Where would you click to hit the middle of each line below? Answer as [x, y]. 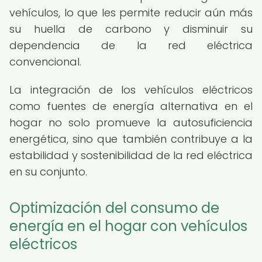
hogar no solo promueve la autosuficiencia [131, 123]
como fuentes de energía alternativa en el [131, 106]
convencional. [45, 62]
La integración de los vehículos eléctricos [131, 90]
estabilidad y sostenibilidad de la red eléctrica [131, 155]
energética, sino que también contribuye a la [131, 139]
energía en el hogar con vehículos [128, 226]
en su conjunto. [48, 172]
